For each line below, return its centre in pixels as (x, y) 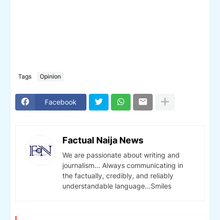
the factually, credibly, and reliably (118, 175)
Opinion (50, 77)
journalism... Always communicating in (123, 165)
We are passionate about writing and (121, 155)
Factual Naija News (103, 140)
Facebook (61, 102)
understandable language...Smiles (117, 186)
